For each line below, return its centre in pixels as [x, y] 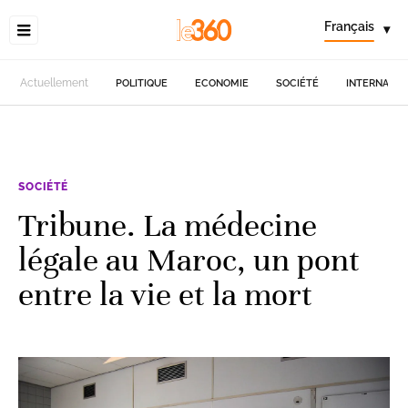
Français [349, 26]
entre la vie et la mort [165, 294]
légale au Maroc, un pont [189, 260]
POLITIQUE [142, 83]
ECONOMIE [222, 83]
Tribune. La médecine [168, 225]
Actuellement [55, 83]
